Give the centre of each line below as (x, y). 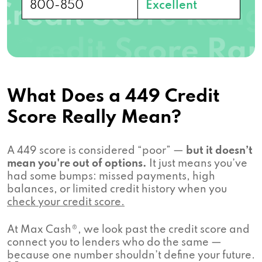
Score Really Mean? (94, 118)
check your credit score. (66, 202)
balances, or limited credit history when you (117, 189)
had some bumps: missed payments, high (111, 176)
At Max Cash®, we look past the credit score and (128, 230)
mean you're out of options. (77, 163)
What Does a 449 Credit (113, 96)
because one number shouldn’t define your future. (131, 255)
